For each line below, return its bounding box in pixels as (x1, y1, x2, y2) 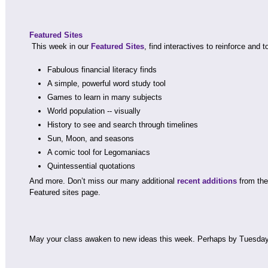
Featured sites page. (29, 188, 100, 197)
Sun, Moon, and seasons (47, 134, 134, 143)
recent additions (177, 176, 237, 185)
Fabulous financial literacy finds (47, 65, 157, 74)
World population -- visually (47, 106, 141, 115)
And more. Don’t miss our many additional (29, 176, 177, 185)
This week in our (32, 42, 91, 51)
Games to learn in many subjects (47, 93, 162, 102)
